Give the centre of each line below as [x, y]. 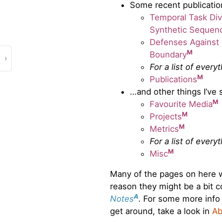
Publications [173, 80]
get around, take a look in [161, 211]
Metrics [164, 129]
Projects [166, 117]
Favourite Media [181, 104]
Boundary [168, 55]
